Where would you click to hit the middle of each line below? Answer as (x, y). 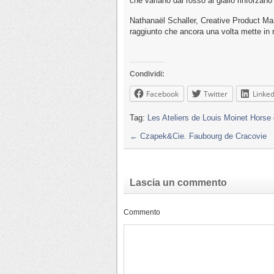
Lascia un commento (178, 182)
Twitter (216, 94)
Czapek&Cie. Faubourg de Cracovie (202, 136)
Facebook (162, 94)
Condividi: (147, 74)
